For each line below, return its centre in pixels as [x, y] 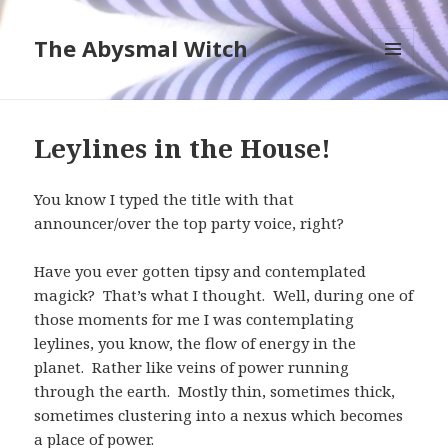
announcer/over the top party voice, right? [189, 223]
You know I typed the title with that [164, 199]
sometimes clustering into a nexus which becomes [219, 415]
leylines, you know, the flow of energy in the [195, 343]
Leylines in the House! [183, 148]
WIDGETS [401, 112]
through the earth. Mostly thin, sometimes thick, [215, 391]
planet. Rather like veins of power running [192, 367]
